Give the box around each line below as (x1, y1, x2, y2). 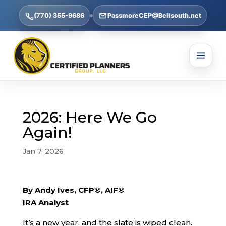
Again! (22, 123, 72, 142)
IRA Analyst (22, 197, 69, 207)
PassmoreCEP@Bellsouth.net (107, 12, 201, 19)
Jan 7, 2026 (22, 146, 64, 156)
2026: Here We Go (22, 107, 157, 127)
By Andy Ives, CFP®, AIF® (22, 185, 125, 195)
